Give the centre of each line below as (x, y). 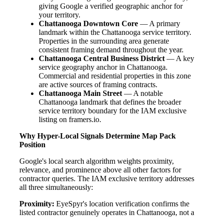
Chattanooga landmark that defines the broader (110, 102)
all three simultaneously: (56, 187)
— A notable (142, 93)
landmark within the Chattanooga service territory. (115, 32)
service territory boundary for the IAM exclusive (113, 111)
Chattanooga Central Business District (102, 59)
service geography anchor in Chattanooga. (103, 67)
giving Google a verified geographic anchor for (111, 6)
